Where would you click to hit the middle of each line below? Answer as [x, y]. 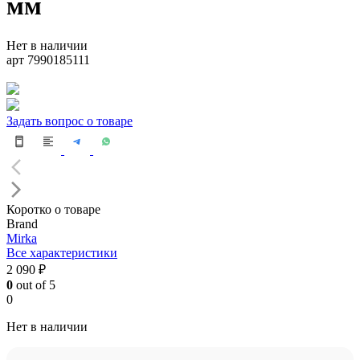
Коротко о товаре [53, 209]
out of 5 [34, 284]
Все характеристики [62, 252]
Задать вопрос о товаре [70, 121]
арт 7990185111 [48, 59]
